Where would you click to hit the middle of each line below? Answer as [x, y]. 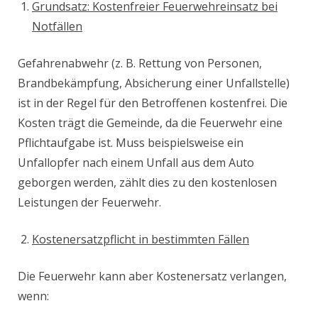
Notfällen [57, 27]
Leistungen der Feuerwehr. [89, 203]
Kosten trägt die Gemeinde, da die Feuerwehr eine [150, 123]
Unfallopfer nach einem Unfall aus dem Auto [136, 163]
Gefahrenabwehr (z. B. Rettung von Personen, [140, 64]
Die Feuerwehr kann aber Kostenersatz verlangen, [152, 276]
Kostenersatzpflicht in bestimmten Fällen [141, 240]
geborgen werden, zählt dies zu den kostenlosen [147, 183]
